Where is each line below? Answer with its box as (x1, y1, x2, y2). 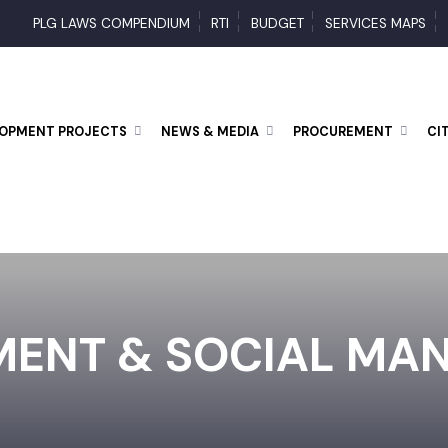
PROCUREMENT (316, 126, 420, 144)
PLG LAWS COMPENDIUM (47, 15, 210, 34)
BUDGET (272, 15, 327, 34)
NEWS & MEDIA (180, 126, 282, 144)
